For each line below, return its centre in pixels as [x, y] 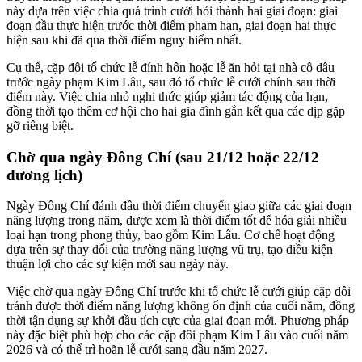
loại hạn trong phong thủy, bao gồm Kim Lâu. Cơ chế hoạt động [170, 235]
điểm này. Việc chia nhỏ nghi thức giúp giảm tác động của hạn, [167, 97]
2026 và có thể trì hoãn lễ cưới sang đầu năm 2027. [137, 350]
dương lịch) [44, 175]
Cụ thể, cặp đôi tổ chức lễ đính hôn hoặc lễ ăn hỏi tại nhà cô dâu [170, 68]
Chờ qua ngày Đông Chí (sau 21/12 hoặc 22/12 [163, 157]
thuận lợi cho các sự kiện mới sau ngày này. [118, 264]
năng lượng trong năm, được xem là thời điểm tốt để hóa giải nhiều [177, 221]
